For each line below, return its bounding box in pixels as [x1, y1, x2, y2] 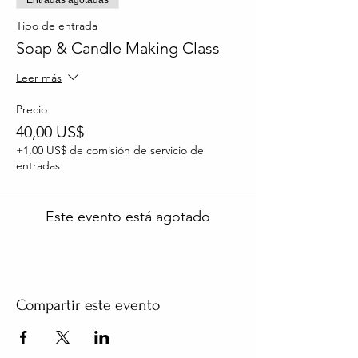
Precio [16, 101, 47, 117]
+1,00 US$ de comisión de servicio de [16, 142, 204, 157]
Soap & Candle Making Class [16, 38, 220, 58]
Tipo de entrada [16, 18, 97, 33]
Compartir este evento [16, 296, 160, 314]
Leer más [16, 70, 62, 86]
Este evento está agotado [46, 207, 210, 225]
